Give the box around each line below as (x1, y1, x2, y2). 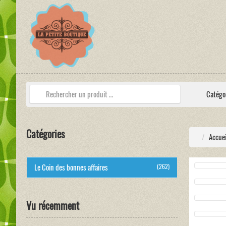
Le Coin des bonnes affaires (34, 162, 108, 173)
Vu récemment (26, 199, 79, 212)
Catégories (26, 127, 65, 141)
